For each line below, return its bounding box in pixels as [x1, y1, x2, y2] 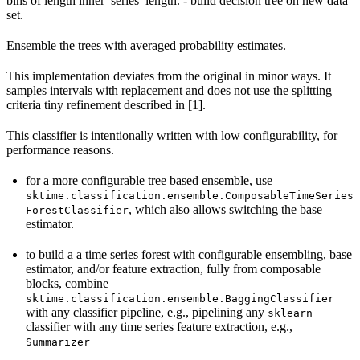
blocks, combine [26, 276, 108, 290]
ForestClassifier [26, 203, 129, 216]
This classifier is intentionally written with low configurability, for [6, 128, 337, 142]
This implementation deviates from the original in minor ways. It [6, 68, 331, 83]
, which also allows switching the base [129, 202, 322, 216]
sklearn [268, 306, 313, 319]
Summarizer [26, 335, 90, 348]
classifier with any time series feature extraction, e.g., [26, 319, 292, 333]
